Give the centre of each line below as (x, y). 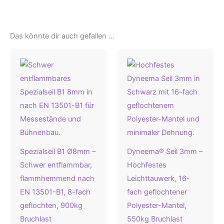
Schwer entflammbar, (56, 165)
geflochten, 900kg (51, 206)
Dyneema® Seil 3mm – (165, 152)
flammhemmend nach (57, 179)
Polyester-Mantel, (157, 206)
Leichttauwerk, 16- (158, 179)
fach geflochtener (157, 192)
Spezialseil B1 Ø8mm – (58, 152)
